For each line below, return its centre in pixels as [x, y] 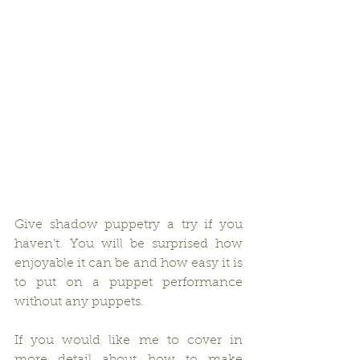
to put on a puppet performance [129, 282]
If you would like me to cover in [129, 340]
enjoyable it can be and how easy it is [129, 263]
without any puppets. [79, 302]
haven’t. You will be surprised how [129, 244]
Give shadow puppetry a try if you [129, 225]
